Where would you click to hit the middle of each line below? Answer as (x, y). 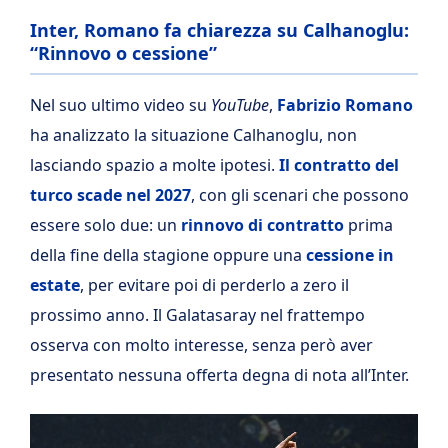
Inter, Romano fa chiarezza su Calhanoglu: (219, 30)
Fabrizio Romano (345, 105)
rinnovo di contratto (262, 225)
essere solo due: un (105, 225)
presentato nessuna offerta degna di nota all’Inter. (219, 375)
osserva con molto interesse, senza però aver (201, 345)
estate (55, 285)
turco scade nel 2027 (110, 195)
